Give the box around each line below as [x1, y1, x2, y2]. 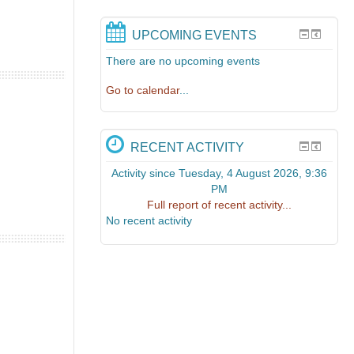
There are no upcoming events [106, 55, 261, 68]
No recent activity [106, 214, 193, 228]
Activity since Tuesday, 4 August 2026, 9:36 [111, 167, 328, 180]
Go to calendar [106, 84, 180, 97]
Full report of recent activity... [147, 198, 292, 212]
